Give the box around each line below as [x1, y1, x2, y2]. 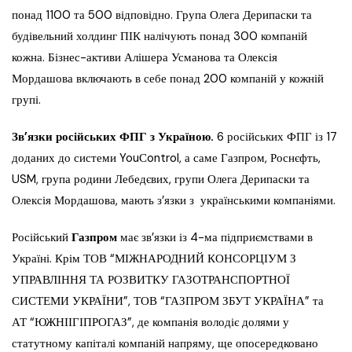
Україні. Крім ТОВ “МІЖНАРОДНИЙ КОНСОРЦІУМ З [12, 251, 296, 267]
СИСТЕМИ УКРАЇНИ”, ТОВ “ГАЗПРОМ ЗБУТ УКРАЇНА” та [12, 293, 324, 310]
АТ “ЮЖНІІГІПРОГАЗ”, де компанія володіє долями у [12, 314, 289, 331]
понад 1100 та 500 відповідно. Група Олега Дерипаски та [12, 7, 312, 24]
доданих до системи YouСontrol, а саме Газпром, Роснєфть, [12, 150, 321, 167]
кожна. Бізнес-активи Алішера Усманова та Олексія [12, 49, 277, 66]
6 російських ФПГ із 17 [214, 129, 337, 145]
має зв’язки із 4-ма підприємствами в [120, 229, 313, 246]
